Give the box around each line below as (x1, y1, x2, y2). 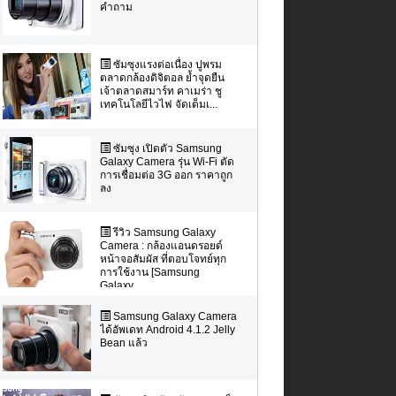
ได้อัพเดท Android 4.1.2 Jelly (99, 323, 235, 336)
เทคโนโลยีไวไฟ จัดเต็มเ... (99, 97, 217, 110)
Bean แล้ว (99, 336, 148, 349)
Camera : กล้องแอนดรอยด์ (99, 239, 223, 252)
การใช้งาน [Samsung (99, 265, 200, 278)
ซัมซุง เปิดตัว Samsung (110, 141, 222, 155)
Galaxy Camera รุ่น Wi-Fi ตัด (99, 155, 234, 168)
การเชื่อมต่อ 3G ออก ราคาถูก (99, 168, 232, 181)
